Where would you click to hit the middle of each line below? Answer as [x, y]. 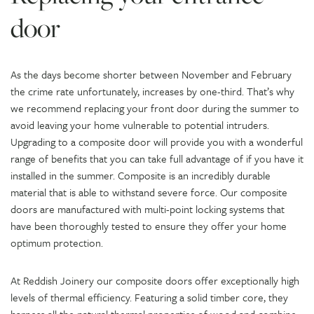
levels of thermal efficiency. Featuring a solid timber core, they [149, 297]
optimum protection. [57, 242]
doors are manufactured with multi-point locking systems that [148, 209]
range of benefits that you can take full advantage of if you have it [157, 158]
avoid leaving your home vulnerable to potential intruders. [140, 124]
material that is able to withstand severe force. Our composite [149, 192]
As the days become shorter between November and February [151, 74]
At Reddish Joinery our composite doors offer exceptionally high [155, 280]
